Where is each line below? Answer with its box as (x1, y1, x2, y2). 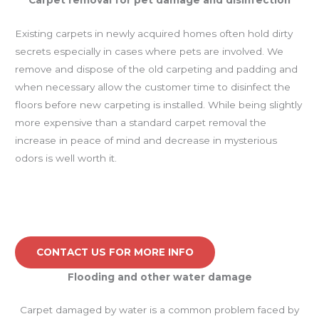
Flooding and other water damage (67, 271, 252, 283)
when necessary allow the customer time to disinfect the (15, 80, 291, 93)
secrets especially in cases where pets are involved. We (15, 45, 284, 57)
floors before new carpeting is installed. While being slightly (15, 98, 303, 110)
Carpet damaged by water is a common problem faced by (20, 304, 299, 316)
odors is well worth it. (15, 152, 117, 164)
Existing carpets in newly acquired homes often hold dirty (15, 27, 293, 39)
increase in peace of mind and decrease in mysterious (15, 134, 278, 146)
